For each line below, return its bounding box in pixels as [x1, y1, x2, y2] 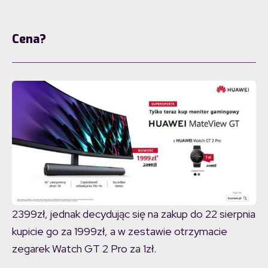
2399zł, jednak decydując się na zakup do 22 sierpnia [12, 207, 255, 221]
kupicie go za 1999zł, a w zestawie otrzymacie [12, 224, 227, 239]
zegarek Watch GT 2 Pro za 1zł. [12, 242, 156, 256]
